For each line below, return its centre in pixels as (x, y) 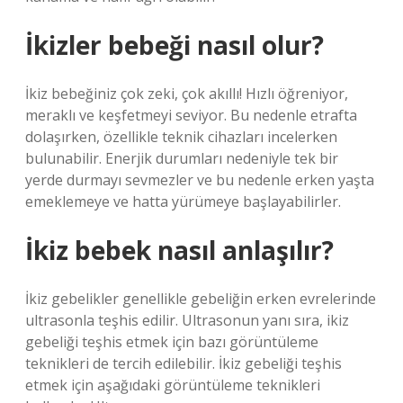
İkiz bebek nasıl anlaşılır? (179, 250)
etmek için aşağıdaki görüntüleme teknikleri (173, 385)
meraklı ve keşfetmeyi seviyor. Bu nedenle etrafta (191, 115)
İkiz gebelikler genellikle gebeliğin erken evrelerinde (201, 299)
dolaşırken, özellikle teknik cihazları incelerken (181, 137)
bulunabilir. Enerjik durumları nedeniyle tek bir (182, 158)
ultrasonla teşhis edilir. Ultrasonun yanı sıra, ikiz (187, 320)
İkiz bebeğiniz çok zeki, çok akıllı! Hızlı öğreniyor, (187, 94)
